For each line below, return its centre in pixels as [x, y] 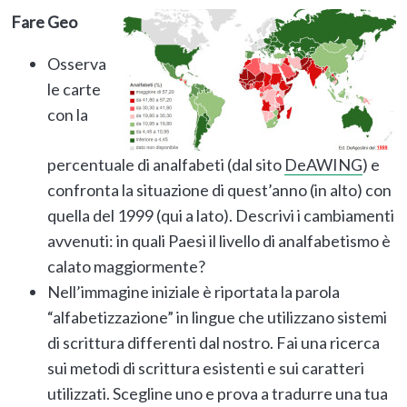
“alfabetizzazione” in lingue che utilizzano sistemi [217, 317]
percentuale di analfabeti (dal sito [166, 164]
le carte [74, 89]
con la [68, 114]
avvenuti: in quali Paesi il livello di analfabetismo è [219, 240]
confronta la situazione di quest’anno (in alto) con [219, 189]
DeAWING [323, 164]
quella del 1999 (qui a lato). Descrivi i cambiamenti [221, 215]
